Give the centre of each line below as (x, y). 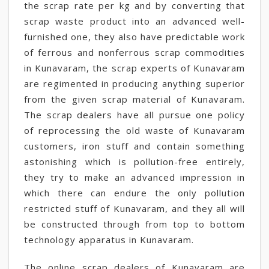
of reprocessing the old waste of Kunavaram (134, 130)
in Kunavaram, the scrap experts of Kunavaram (134, 68)
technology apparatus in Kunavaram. (109, 240)
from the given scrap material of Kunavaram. (134, 99)
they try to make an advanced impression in (134, 177)
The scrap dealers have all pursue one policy (134, 115)
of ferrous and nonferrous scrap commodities (134, 52)
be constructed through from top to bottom (134, 224)
